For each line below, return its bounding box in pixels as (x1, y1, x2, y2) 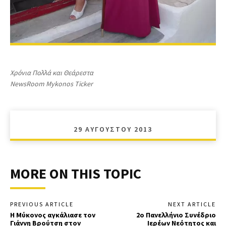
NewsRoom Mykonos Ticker (10, 79, 93, 88)
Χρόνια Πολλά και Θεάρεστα (10, 68, 93, 77)
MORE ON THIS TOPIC (10, 164, 141, 183)
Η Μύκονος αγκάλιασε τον (10, 210, 95, 219)
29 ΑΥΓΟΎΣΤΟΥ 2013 (74, 124, 152, 134)
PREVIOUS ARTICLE (10, 200, 74, 208)
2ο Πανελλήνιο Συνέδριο (136, 210, 216, 219)
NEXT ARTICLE (167, 200, 216, 208)
